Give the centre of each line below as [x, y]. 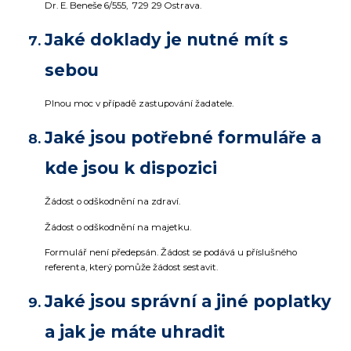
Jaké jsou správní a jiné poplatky [188, 302]
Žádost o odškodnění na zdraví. [112, 201]
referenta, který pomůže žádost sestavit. [132, 268]
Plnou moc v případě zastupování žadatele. [139, 103]
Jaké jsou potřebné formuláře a [183, 137]
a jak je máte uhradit [135, 332]
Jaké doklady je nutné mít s [166, 40]
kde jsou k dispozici [131, 168]
